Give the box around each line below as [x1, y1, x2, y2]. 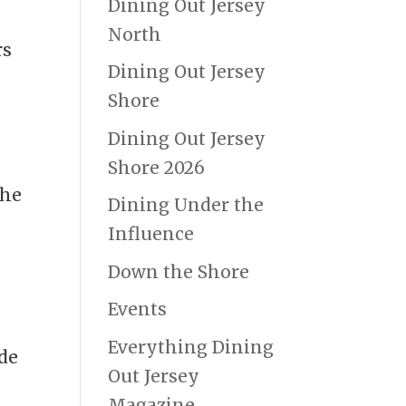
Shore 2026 [108, 156, 206, 179]
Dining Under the [108, 194, 265, 217]
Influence [108, 223, 195, 246]
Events [108, 298, 168, 321]
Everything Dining [108, 335, 275, 358]
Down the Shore [108, 260, 250, 283]
